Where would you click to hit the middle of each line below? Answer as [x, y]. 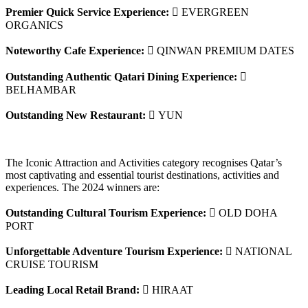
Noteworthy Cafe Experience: [75, 50]
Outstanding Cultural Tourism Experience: [107, 212]
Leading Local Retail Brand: [73, 289]
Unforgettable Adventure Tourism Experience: [114, 251]
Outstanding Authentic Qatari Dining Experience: [123, 76]
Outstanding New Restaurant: [76, 115]
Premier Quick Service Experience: [87, 12]
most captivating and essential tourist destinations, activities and [142, 175]
